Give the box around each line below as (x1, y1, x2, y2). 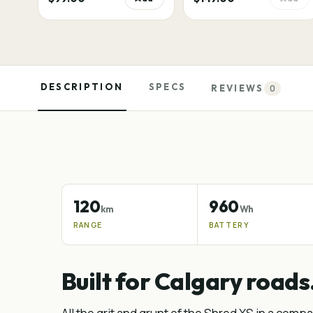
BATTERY (209, 220, 249, 230)
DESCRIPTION (40, 81, 124, 92)
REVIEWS (211, 82, 264, 94)
